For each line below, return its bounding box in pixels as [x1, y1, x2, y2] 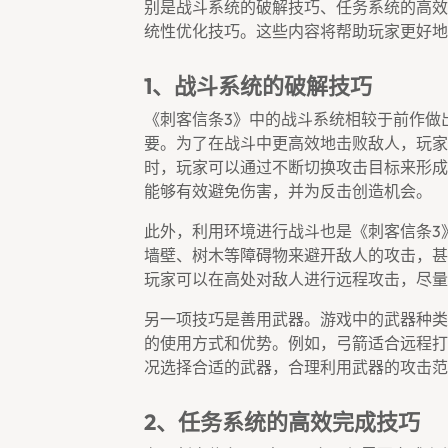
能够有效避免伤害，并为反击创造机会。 [144, 181, 432, 201]
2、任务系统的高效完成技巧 [144, 408, 420, 436]
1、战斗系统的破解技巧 [144, 72, 372, 100]
